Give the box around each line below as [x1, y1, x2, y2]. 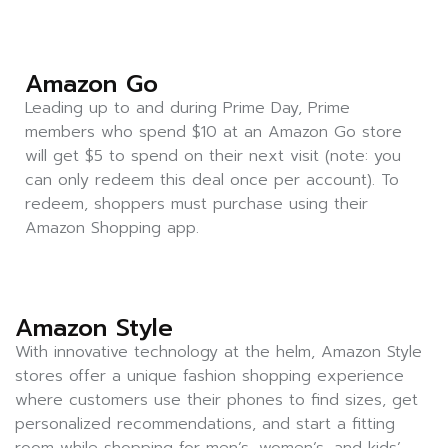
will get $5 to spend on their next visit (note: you [25, 144, 401, 168]
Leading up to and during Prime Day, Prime [25, 96, 350, 120]
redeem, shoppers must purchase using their [25, 192, 368, 216]
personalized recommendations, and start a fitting [15, 412, 395, 436]
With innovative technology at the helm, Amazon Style [15, 340, 422, 364]
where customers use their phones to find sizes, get [15, 388, 418, 412]
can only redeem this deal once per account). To [25, 168, 399, 192]
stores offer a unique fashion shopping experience [15, 364, 404, 388]
